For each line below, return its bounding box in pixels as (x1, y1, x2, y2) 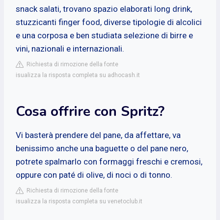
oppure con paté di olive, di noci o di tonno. (16, 169, 172, 180)
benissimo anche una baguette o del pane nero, (16, 143, 188, 153)
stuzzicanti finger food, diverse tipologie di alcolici (16, 17, 202, 27)
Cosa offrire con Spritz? (16, 102, 165, 121)
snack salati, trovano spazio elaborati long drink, (16, 3, 192, 14)
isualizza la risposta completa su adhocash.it (16, 71, 140, 79)
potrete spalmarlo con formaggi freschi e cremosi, (16, 156, 202, 166)
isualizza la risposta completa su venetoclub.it (16, 197, 142, 205)
